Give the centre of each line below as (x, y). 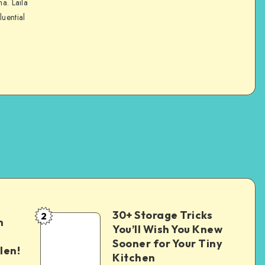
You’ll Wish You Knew (167, 229)
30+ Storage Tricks (162, 215)
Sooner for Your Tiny (167, 243)
